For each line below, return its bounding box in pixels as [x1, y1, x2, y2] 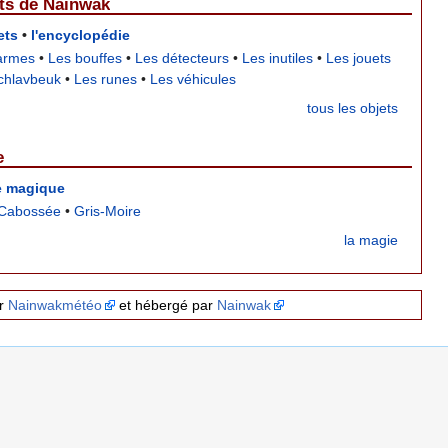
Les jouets [326, 49, 392, 66]
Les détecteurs [135, 49, 230, 66]
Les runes [74, 70, 138, 87]
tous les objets [307, 99, 398, 116]
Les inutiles [242, 49, 314, 66]
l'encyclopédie [31, 27, 130, 44]
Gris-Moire [74, 202, 142, 219]
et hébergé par [114, 297, 217, 314]
